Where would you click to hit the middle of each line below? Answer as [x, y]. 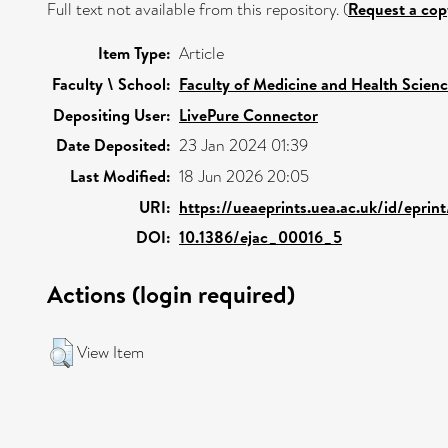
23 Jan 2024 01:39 [243, 145]
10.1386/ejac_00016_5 [260, 237]
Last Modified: [120, 176]
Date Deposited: [113, 145]
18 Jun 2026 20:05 [244, 176]
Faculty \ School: [111, 84]
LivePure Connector [248, 115]
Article [201, 53]
